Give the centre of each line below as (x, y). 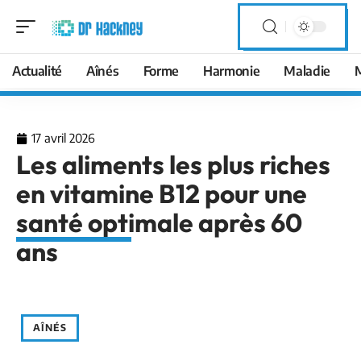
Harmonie (231, 71)
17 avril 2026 (63, 138)
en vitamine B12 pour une (162, 193)
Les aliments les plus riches (173, 164)
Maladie (307, 71)
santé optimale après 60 (159, 222)
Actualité (37, 71)
